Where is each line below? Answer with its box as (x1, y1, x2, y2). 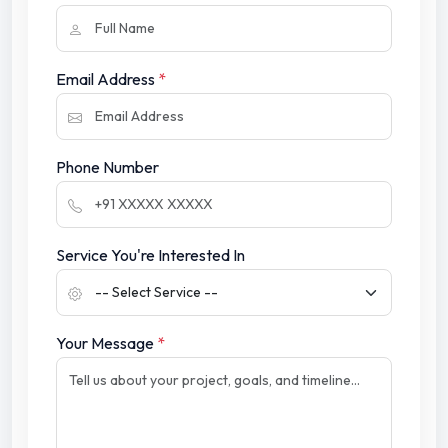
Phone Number (56, 157, 159, 178)
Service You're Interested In (56, 245, 245, 266)
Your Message (56, 333, 157, 354)
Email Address (56, 69, 158, 90)
